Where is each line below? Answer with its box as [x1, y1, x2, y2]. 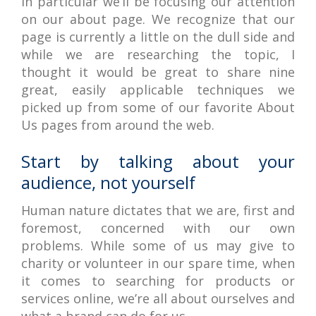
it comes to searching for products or [21, 272, 295, 289]
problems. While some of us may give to [21, 237, 295, 254]
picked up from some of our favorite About [21, 99, 295, 116]
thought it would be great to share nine [21, 63, 295, 80]
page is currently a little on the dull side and [21, 28, 295, 45]
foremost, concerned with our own [21, 219, 295, 236]
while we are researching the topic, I [21, 46, 295, 63]
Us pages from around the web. [21, 116, 214, 133]
